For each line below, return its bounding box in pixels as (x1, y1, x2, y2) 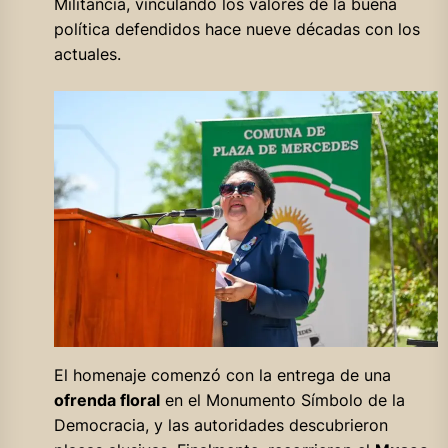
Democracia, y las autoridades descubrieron (53, 414, 388, 435)
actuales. (53, 43, 121, 64)
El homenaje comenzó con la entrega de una (53, 364, 391, 385)
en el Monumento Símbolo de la (159, 389, 405, 410)
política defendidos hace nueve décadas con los (53, 18, 420, 39)
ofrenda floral (53, 389, 160, 410)
